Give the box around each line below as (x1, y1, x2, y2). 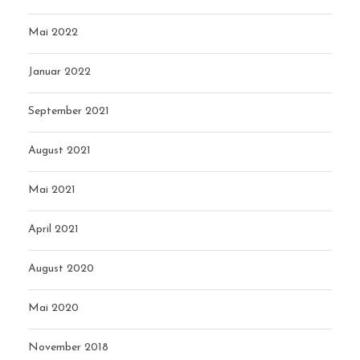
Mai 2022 (28, 26, 78, 39)
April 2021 (28, 223, 79, 235)
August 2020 (28, 262, 94, 275)
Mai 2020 (28, 301, 79, 314)
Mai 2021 (28, 183, 76, 196)
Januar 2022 (28, 65, 91, 78)
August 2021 (28, 144, 91, 157)
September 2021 (28, 104, 109, 117)
